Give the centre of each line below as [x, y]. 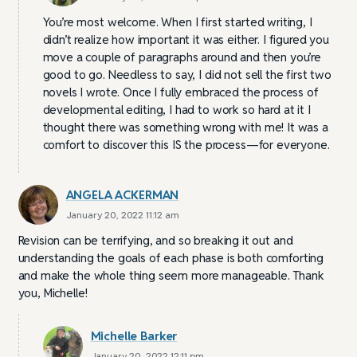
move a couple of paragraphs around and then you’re [182, 57]
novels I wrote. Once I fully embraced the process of [180, 92]
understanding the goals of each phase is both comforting [171, 258]
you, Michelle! [53, 293]
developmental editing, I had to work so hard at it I [177, 110]
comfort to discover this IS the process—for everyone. [186, 145]
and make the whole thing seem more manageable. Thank [171, 276]
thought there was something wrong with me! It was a [185, 127]
